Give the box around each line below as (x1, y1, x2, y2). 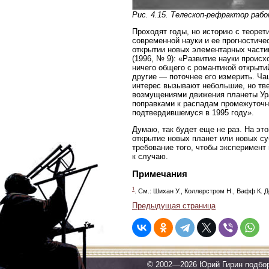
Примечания (132, 168, 187, 179)
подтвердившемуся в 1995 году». (132, 107, 254, 117)
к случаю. (132, 151, 168, 161)
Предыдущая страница (132, 201, 216, 210)
